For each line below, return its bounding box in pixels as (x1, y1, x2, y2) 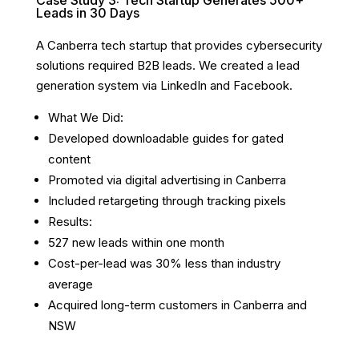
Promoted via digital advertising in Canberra (47, 172, 286, 188)
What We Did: (47, 110, 123, 126)
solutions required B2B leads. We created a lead (35, 58, 300, 74)
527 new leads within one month (47, 235, 224, 251)
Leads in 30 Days (35, 5, 139, 22)
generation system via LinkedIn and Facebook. (35, 78, 292, 94)
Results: (47, 214, 92, 230)
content (47, 151, 91, 167)
